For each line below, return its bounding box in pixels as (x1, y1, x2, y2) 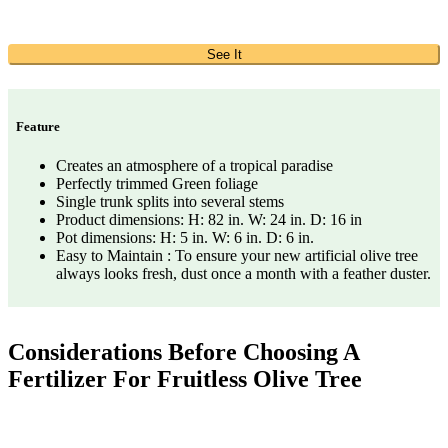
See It (206, 46, 242, 62)
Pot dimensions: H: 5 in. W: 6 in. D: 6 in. (56, 228, 314, 246)
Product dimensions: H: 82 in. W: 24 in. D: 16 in (56, 210, 362, 228)
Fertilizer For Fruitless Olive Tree (8, 365, 362, 392)
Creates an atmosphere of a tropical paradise (56, 156, 333, 174)
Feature (16, 118, 60, 134)
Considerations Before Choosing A (8, 338, 359, 365)
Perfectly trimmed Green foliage (56, 174, 258, 192)
